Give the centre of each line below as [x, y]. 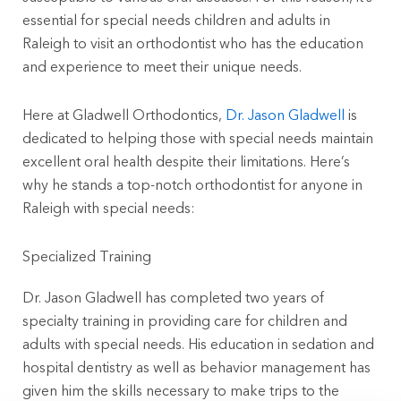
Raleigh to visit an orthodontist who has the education [193, 43]
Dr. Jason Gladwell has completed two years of [173, 297]
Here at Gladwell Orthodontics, [124, 115]
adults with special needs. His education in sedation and [198, 344]
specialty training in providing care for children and [185, 320]
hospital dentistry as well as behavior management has [196, 367]
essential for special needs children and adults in [176, 20]
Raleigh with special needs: [109, 208]
